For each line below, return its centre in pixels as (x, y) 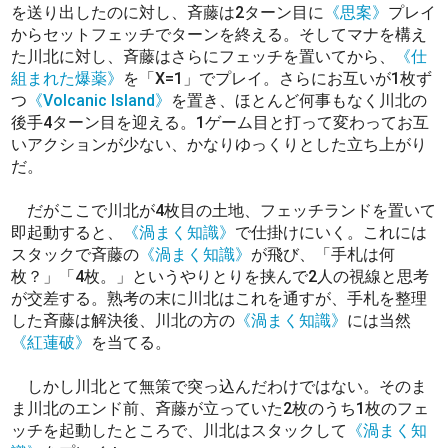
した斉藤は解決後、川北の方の (123, 320)
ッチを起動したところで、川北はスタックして (179, 430)
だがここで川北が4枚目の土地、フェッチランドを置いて (224, 210)
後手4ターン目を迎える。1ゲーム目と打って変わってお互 (220, 122)
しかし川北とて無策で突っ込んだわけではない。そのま (219, 386)
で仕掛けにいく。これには (331, 232)
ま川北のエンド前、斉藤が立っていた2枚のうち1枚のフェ (220, 408)
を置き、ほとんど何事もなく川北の (299, 100)
